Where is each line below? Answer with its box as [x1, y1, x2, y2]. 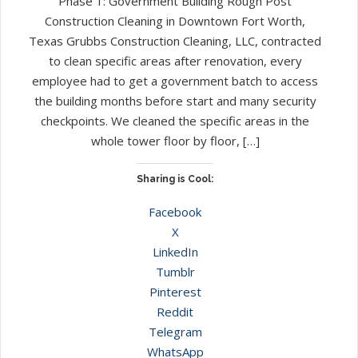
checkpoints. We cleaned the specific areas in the [41, 112, 309, 129]
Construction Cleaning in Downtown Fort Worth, [45, 12, 305, 29]
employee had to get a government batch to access [32, 72, 318, 89]
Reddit [157, 303, 193, 320]
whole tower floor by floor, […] [90, 132, 260, 149]
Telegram [148, 323, 202, 340]
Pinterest [149, 283, 201, 300]
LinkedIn [152, 243, 198, 260]
